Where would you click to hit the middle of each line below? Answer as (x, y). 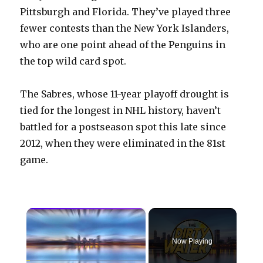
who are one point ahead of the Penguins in (123, 45)
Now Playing (193, 242)
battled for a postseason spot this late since (123, 127)
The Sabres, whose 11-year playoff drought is (125, 94)
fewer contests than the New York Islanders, (125, 28)
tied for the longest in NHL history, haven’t (121, 111)
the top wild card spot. (73, 61)
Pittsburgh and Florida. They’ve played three (126, 12)
